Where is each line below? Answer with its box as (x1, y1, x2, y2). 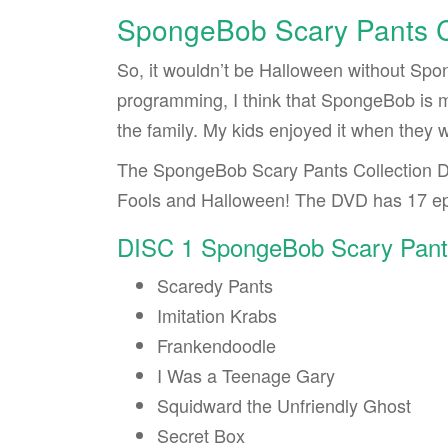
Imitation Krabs (157, 301, 277, 328)
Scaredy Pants (157, 271, 273, 298)
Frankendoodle (157, 331, 276, 358)
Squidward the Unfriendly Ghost (157, 391, 411, 418)
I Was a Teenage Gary (157, 361, 335, 388)
